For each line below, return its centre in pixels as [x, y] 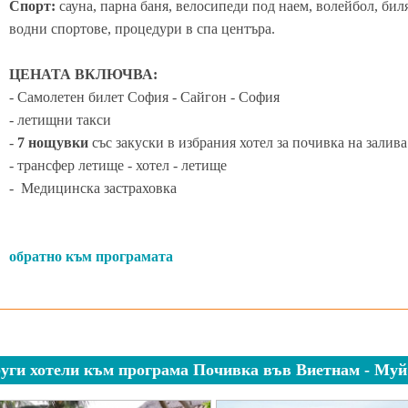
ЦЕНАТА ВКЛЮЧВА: [83, 74]
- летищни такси [60, 119]
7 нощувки [53, 142]
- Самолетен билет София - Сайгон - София [146, 97]
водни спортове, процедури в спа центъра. [144, 28]
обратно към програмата [91, 256]
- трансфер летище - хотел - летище [118, 165]
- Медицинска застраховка [93, 188]
